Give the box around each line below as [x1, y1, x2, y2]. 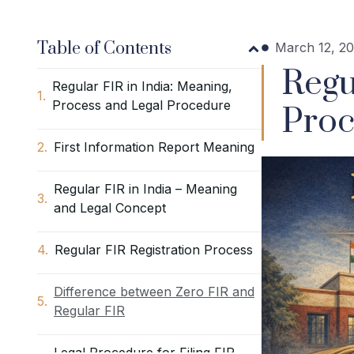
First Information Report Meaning [54, 139, 254, 156]
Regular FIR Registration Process [55, 242, 253, 258]
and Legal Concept [54, 200, 166, 217]
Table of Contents [37, 38, 171, 60]
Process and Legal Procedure [52, 97, 231, 114]
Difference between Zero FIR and [54, 284, 254, 300]
